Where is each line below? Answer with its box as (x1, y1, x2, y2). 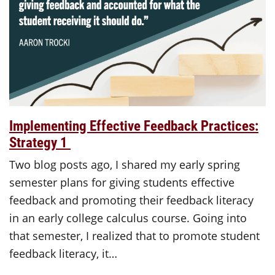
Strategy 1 (9, 132, 71, 151)
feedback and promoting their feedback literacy (9, 192, 254, 207)
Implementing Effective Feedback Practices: (9, 115, 258, 134)
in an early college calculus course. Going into (9, 210, 247, 225)
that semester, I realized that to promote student (9, 228, 260, 243)
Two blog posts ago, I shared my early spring (9, 157, 240, 172)
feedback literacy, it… (9, 246, 117, 261)
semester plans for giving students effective (9, 174, 234, 190)
